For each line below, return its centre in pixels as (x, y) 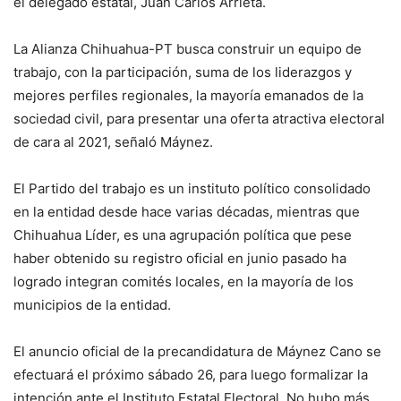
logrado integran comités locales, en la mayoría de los (183, 282)
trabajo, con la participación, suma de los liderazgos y (183, 73)
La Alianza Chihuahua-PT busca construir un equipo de (188, 49)
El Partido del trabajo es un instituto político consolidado (192, 189)
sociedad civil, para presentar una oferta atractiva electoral (199, 119)
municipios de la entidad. (92, 305)
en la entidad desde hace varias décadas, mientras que (187, 212)
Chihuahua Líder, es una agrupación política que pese (183, 235)
